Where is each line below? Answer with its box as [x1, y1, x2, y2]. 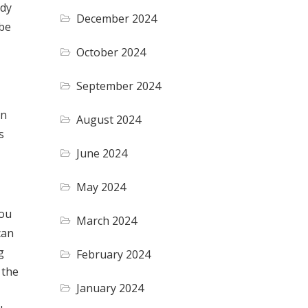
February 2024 [76, 246, 151, 262]
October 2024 [76, 44, 146, 60]
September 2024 [76, 78, 162, 93]
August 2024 [76, 111, 142, 127]
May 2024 [76, 179, 126, 195]
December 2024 [76, 10, 157, 26]
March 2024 [76, 212, 137, 228]
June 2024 [76, 145, 128, 161]
